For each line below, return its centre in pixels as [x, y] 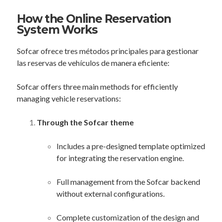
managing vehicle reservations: [69, 98]
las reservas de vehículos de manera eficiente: [93, 63]
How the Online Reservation [94, 19]
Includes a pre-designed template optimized [131, 146]
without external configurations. [111, 194]
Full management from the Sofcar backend [128, 182]
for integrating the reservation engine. [120, 158]
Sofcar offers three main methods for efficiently [97, 86]
